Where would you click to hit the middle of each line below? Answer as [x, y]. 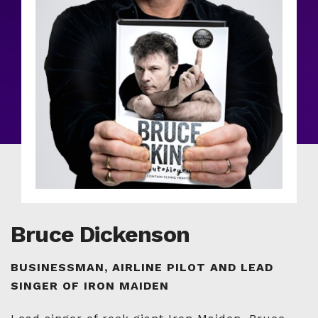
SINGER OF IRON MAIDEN [90, 286]
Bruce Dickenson [100, 235]
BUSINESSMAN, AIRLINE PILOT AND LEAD [142, 268]
